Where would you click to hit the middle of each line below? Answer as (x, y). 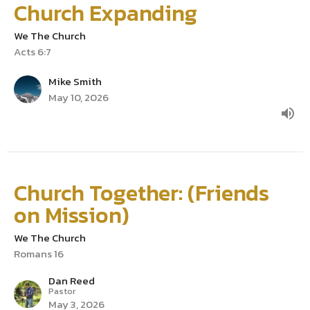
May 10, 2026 (79, 98)
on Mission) (72, 216)
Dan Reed (72, 281)
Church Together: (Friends (142, 193)
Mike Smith (75, 82)
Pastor (62, 291)
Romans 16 (39, 254)
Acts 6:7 (33, 52)
